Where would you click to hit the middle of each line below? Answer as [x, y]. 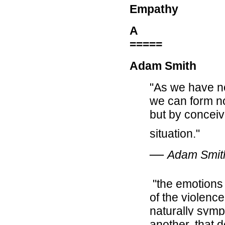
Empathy [154, 9]
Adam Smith [163, 66]
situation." [175, 134]
